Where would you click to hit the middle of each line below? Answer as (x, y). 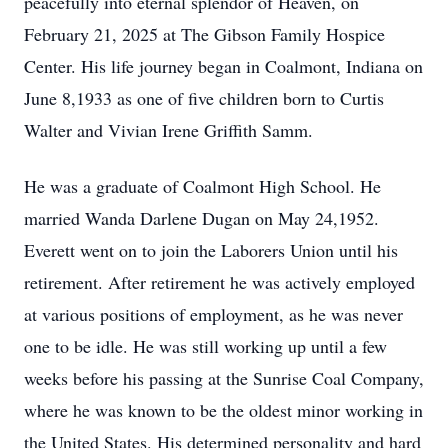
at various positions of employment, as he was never (213, 314)
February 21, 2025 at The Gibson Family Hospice (204, 34)
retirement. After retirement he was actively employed (219, 282)
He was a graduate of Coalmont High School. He (202, 186)
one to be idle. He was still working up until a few (205, 346)
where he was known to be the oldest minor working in (223, 410)
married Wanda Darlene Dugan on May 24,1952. (204, 218)
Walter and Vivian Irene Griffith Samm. (168, 130)
